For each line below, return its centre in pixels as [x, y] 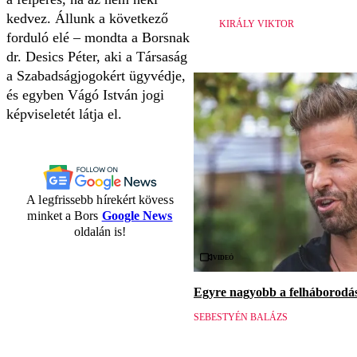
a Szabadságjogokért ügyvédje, [96, 76]
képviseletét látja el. [64, 114]
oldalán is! [100, 232]
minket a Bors [65, 216]
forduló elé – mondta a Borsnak [98, 38]
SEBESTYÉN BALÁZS [241, 318]
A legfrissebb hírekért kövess [100, 200]
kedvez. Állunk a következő [87, 19]
